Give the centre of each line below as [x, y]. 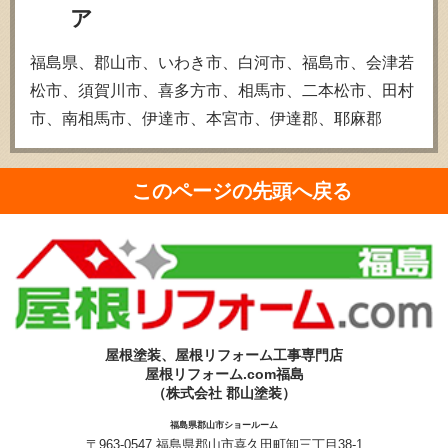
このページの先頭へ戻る [241, 190]
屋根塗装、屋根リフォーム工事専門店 [224, 354]
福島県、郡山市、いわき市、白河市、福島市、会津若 [222, 62]
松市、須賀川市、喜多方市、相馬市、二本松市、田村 [222, 90]
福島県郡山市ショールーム [224, 424]
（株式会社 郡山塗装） [224, 392]
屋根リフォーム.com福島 [224, 373]
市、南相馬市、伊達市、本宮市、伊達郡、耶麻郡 [206, 118]
